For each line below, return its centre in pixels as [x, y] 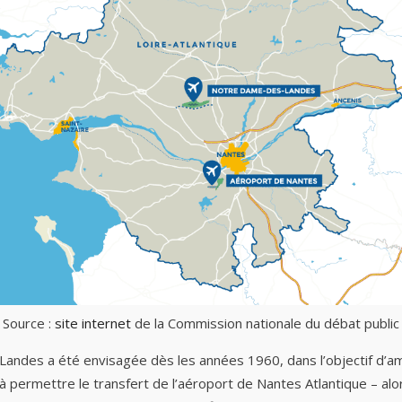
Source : [29, 323]
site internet [93, 323]
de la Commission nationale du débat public [265, 323]
